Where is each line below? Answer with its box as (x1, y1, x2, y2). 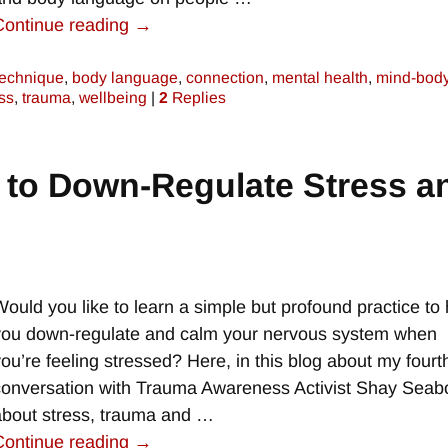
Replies (168, 89, 226, 107)
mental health (272, 69, 368, 87)
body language (72, 69, 178, 87)
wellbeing (79, 89, 147, 107)
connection (186, 69, 264, 87)
